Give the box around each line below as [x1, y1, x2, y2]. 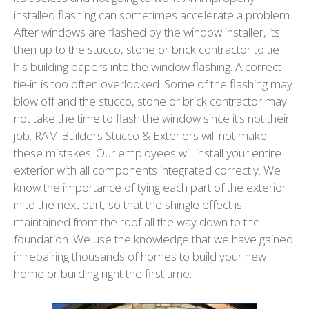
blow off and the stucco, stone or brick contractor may [14, 93, 287, 110]
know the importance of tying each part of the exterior [14, 179, 286, 196]
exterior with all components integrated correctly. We [14, 162, 281, 179]
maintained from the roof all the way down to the [14, 214, 260, 230]
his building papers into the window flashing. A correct [14, 59, 281, 75]
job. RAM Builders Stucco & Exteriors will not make [14, 128, 267, 144]
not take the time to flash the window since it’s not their [14, 110, 290, 127]
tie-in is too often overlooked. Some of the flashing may [14, 76, 292, 92]
